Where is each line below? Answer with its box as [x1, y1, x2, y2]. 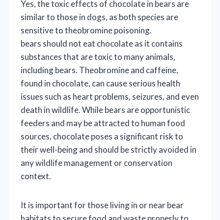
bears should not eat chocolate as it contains [21, 38, 183, 49]
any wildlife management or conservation [21, 157, 172, 168]
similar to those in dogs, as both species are [21, 11, 178, 22]
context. [21, 170, 51, 181]
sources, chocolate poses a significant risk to [21, 131, 183, 141]
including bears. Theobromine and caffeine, [21, 64, 178, 75]
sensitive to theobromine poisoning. [21, 25, 152, 35]
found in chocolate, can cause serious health [21, 78, 180, 88]
